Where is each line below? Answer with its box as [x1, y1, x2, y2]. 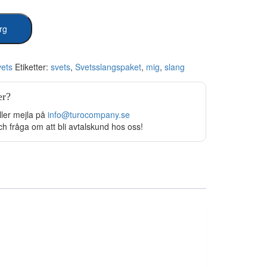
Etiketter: [14, 61, 51, 73]
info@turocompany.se [47, 108, 130, 121]
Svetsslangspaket [74, 61, 141, 73]
